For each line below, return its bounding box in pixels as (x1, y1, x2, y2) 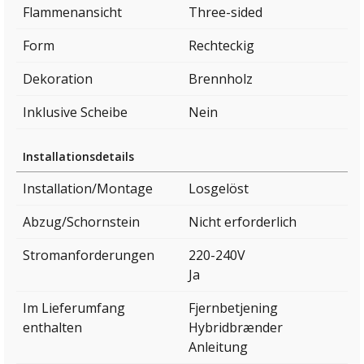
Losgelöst (188, 180, 249, 198)
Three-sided (188, 3, 262, 22)
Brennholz (188, 70, 253, 89)
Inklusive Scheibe (23, 103, 128, 122)
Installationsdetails (23, 149, 134, 165)
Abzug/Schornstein (23, 213, 140, 232)
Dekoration (23, 70, 93, 89)
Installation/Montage (23, 180, 153, 198)
